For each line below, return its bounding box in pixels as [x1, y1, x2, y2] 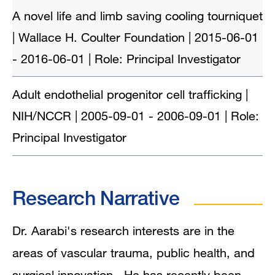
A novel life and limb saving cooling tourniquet [12, 8, 263, 23]
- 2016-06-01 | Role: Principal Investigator [12, 51, 241, 66]
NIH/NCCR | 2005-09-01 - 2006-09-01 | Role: [12, 109, 259, 123]
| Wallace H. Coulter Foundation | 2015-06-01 [12, 29, 258, 44]
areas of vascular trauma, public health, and [12, 245, 255, 260]
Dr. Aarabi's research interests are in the [12, 223, 234, 238]
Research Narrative [12, 185, 180, 210]
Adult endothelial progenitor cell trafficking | [12, 87, 248, 102]
